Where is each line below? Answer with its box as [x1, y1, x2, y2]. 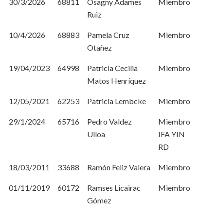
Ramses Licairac [87, 183, 141, 192]
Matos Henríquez [87, 76, 146, 85]
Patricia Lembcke [87, 96, 146, 106]
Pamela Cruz [87, 30, 129, 39]
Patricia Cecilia [87, 63, 138, 73]
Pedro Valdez [87, 117, 132, 126]
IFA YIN [158, 129, 185, 139]
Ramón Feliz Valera [87, 163, 150, 172]
